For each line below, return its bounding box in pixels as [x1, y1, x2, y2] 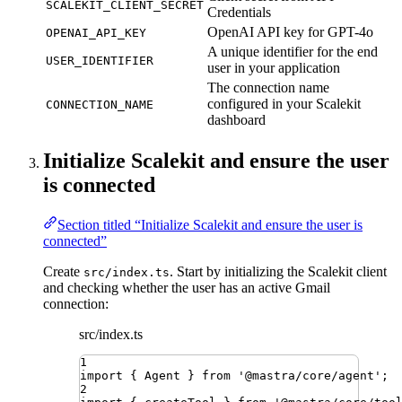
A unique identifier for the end [207, 44, 378, 60]
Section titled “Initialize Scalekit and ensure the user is [57, 217, 363, 233]
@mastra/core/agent [245, 369, 374, 383]
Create [43, 264, 83, 280]
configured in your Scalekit [207, 96, 361, 112]
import [80, 369, 123, 383]
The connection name [207, 80, 329, 96]
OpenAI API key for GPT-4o [207, 24, 373, 40]
